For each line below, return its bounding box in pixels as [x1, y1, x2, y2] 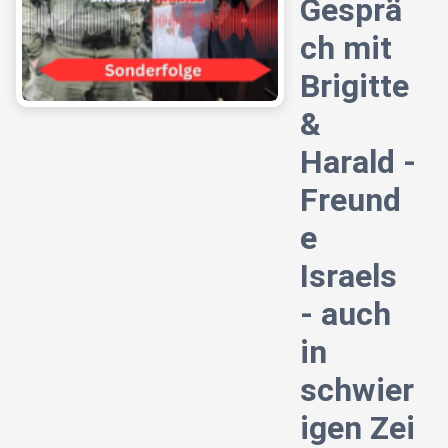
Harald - [300, 143, 416, 182]
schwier [300, 371, 414, 410]
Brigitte [300, 67, 409, 106]
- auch [300, 295, 391, 334]
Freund [300, 181, 401, 220]
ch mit [300, 29, 392, 68]
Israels [300, 257, 397, 296]
